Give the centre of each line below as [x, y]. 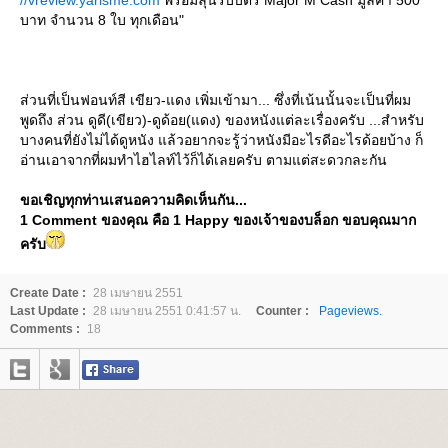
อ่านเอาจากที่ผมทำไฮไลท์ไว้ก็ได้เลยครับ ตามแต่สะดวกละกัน [203, 159]
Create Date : [48, 292]
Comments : [45, 328]
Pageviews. [350, 310]
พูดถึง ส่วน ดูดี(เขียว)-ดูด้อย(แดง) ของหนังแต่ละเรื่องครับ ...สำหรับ [222, 119]
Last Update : [48, 310]
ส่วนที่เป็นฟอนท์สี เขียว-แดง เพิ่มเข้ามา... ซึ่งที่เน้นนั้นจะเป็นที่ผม [215, 99]
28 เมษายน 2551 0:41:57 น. [167, 310]
